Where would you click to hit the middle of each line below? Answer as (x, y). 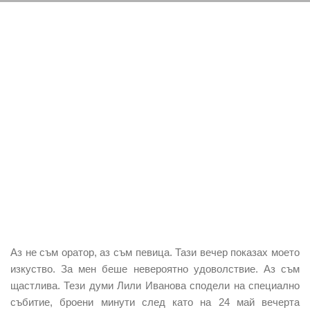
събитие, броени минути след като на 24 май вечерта (155, 302)
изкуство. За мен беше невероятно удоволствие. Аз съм (155, 268)
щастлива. (37, 285)
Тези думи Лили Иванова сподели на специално (182, 285)
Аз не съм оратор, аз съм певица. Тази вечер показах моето (155, 252)
